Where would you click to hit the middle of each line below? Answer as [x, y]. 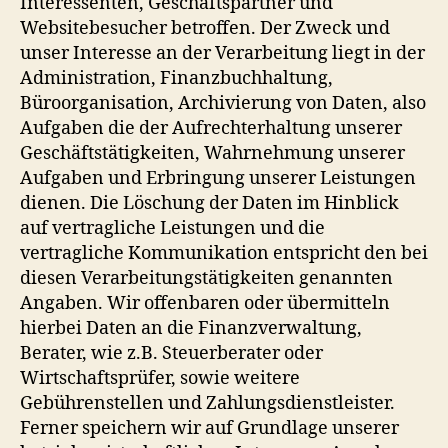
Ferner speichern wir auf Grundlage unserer [209, 428]
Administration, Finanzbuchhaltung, [176, 78]
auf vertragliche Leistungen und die [172, 228]
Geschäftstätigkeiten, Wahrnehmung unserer [212, 153]
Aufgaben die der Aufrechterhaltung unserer [211, 128]
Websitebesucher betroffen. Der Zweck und [205, 28]
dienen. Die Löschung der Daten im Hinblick [209, 203]
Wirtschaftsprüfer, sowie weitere [160, 378]
